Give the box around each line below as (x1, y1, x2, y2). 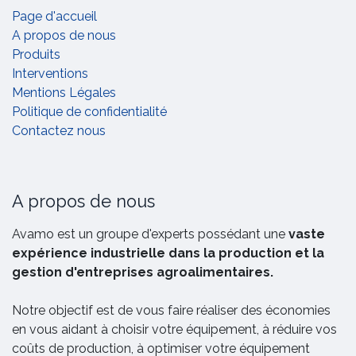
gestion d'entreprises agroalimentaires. (12, 265, 273, 281)
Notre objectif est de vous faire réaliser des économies (12, 303, 331, 319)
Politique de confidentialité (12, 104, 167, 120)
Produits (12, 47, 60, 63)
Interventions (12, 66, 88, 82)
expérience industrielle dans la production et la (12, 246, 324, 261)
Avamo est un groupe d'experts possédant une (12, 226, 288, 242)
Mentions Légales (12, 85, 116, 101)
